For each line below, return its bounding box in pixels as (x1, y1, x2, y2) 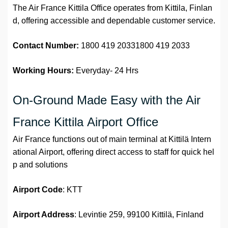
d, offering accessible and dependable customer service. (13, 16, 215, 25)
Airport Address (13, 210, 74, 219)
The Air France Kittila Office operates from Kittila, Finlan (13, 4, 212, 13)
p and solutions (13, 160, 68, 169)
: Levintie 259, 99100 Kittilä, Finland (74, 210, 204, 219)
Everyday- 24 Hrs (74, 66, 138, 75)
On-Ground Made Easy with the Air (13, 93, 201, 107)
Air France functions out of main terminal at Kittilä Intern (13, 135, 211, 144)
